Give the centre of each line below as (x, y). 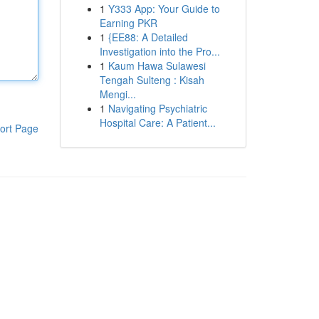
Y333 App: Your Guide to (164, 9)
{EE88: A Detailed (148, 37)
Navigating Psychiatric (157, 108)
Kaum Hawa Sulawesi (157, 66)
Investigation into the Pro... (159, 51)
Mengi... (117, 94)
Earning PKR (128, 23)
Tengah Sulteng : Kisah (152, 80)
